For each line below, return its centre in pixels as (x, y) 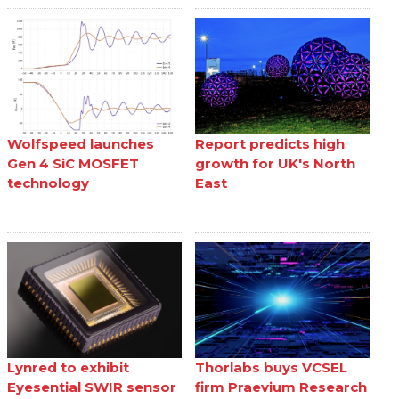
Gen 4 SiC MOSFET (73, 163)
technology (49, 183)
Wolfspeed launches (81, 143)
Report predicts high (270, 143)
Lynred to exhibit (69, 367)
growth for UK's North (275, 163)
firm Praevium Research (281, 387)
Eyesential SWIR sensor (92, 387)
